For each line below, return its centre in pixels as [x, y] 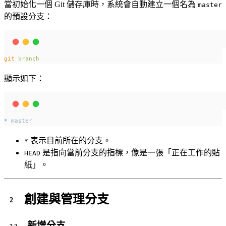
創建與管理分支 [67, 199]
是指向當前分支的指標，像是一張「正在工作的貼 [130, 153]
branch [29, 59]
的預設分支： [28, 17]
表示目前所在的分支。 [70, 141]
